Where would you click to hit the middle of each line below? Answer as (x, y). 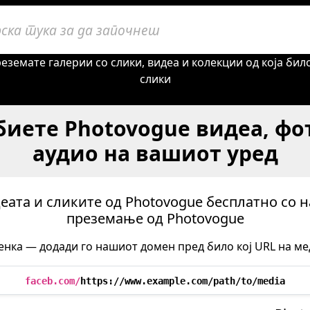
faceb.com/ (53, 281)
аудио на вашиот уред (155, 153)
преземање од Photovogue (155, 218)
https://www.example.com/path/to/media (183, 281)
